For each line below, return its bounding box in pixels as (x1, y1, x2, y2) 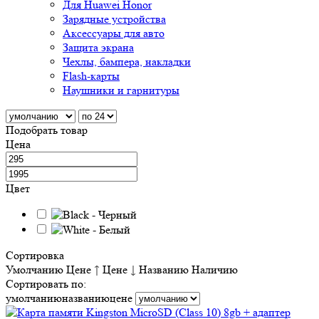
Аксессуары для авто (63, 26, 164, 40)
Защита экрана (63, 40, 134, 54)
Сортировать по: (6, 276, 86, 291)
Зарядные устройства (63, 11, 166, 26)
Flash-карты (63, 68, 120, 83)
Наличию (192, 262, 238, 276)
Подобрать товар (6, 122, 88, 137)
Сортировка (6, 248, 64, 262)
